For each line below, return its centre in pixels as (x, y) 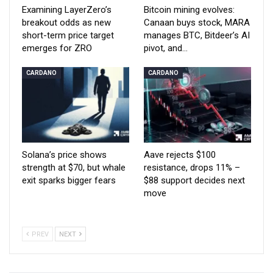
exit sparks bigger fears (69, 180)
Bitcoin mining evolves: (189, 10)
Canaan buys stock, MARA (197, 23)
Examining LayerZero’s (67, 10)
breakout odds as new (66, 23)
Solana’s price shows (64, 154)
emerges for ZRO (57, 48)
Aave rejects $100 (180, 154)
